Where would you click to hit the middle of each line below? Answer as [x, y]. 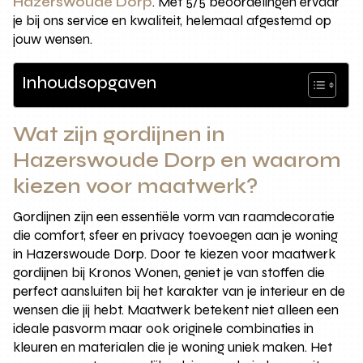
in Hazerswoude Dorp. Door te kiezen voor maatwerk [175, 254]
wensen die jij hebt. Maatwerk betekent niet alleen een [176, 310]
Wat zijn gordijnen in [120, 134]
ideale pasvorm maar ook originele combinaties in [164, 328]
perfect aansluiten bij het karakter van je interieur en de [179, 291]
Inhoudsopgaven [90, 83]
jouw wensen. [53, 39]
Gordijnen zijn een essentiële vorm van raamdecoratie [174, 216]
